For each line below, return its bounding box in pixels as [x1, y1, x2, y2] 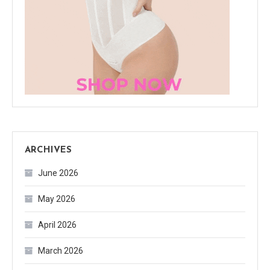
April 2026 [38, 220, 77, 230]
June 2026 [38, 168, 78, 178]
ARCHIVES [25, 146, 72, 155]
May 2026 [38, 194, 75, 204]
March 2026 [38, 246, 83, 256]
